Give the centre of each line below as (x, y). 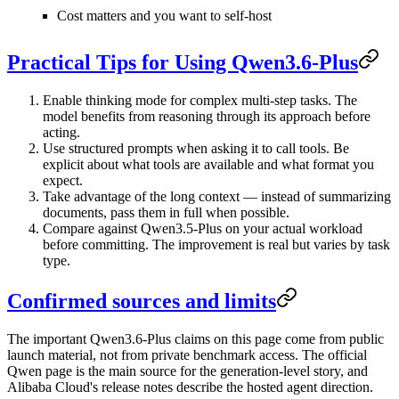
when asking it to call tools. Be (261, 149)
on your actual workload (292, 229)
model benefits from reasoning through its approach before (207, 117)
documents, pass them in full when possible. (166, 213)
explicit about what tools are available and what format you (208, 165)
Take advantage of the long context (141, 197)
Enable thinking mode (105, 101)
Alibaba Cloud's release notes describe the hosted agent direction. (190, 387)
